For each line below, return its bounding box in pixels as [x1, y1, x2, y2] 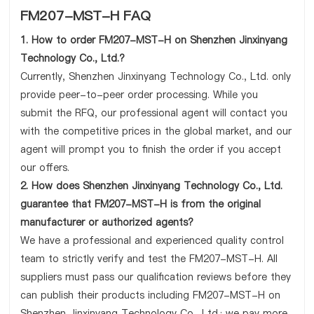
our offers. [20, 161, 70, 175]
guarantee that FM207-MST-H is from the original [20, 197, 261, 211]
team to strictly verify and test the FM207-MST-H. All [20, 252, 278, 266]
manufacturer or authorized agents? [20, 215, 194, 229]
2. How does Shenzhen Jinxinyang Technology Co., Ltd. [20, 179, 283, 193]
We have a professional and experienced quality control [20, 233, 285, 247]
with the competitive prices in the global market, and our [20, 124, 292, 138]
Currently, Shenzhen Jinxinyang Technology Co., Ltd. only [20, 69, 292, 83]
